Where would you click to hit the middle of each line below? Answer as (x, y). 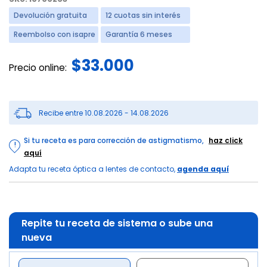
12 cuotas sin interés (143, 15)
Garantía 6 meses (139, 35)
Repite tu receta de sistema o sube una (117, 223)
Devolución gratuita (50, 15)
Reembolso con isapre (55, 35)
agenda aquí (203, 169)
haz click (226, 141)
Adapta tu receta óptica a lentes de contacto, (93, 169)
